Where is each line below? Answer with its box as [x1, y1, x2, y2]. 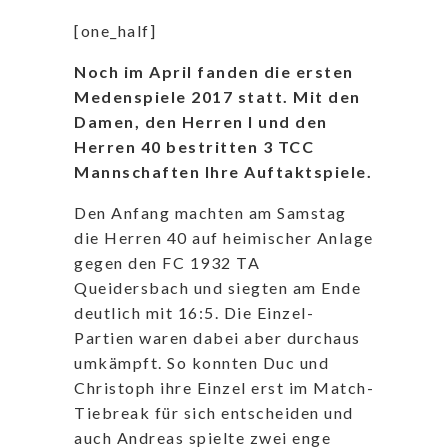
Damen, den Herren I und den [74, 112, 328, 132]
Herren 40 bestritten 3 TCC [74, 137, 314, 157]
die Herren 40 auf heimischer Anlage [74, 228, 374, 248]
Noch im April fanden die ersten [74, 62, 354, 82]
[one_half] [74, 21, 156, 41]
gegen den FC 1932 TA [74, 253, 260, 273]
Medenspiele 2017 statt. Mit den [74, 87, 361, 107]
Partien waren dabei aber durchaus [74, 328, 361, 348]
